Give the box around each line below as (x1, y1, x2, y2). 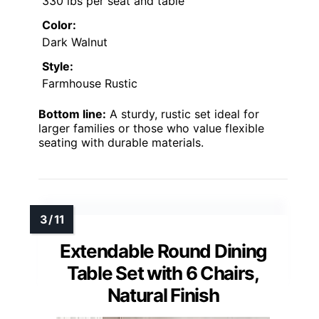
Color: (42, 18, 76, 33)
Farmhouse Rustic (42, 76, 137, 91)
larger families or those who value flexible (38, 121, 264, 136)
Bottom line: (38, 107, 106, 122)
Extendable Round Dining (59, 240, 267, 263)
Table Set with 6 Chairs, (67, 262, 259, 285)
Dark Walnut (42, 35, 108, 50)
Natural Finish (107, 284, 219, 307)
